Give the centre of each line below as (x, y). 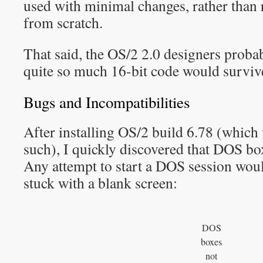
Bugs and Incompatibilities (107, 102)
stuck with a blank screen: (100, 183)
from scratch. (63, 22)
